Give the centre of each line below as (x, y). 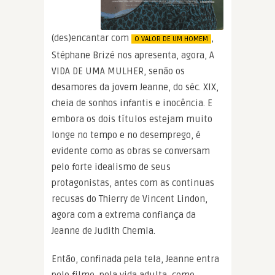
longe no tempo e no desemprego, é (126, 135)
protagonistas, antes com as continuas (133, 183)
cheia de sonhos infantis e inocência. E (132, 103)
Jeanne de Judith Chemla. (103, 230)
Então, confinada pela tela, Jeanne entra (135, 259)
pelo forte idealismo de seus (111, 167)
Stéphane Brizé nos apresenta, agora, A (133, 55)
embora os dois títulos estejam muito (132, 119)
